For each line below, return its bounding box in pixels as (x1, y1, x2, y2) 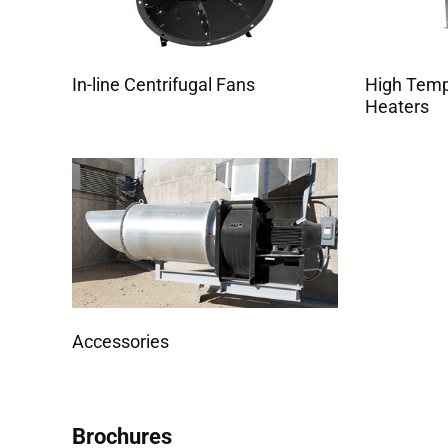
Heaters (364, 96, 429, 118)
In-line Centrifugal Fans (72, 74, 255, 96)
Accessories (72, 330, 169, 352)
